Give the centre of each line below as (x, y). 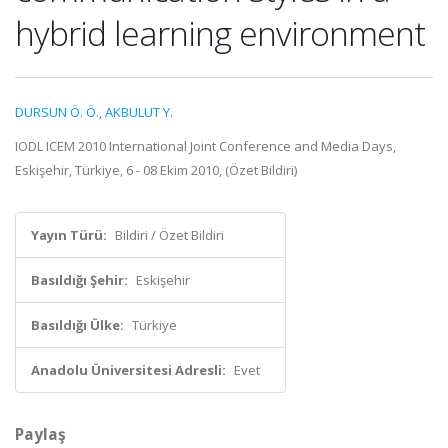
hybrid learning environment (220, 33)
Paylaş (40, 434)
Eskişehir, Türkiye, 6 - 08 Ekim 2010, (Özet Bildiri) (156, 170)
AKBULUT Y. (139, 112)
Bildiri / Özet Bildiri (169, 235)
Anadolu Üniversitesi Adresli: (128, 370)
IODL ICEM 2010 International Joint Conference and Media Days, (205, 146)
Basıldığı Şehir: (79, 280)
